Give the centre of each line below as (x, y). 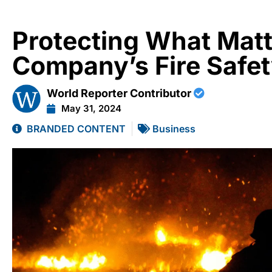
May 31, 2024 (92, 108)
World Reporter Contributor (121, 93)
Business (174, 128)
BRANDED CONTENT (76, 128)
